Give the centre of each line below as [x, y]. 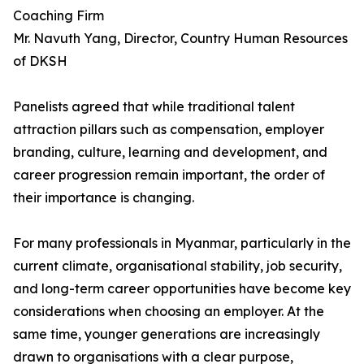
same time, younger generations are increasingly [167, 334]
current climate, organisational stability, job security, [178, 266]
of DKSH [40, 61]
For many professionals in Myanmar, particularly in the [182, 243]
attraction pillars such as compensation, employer [169, 129]
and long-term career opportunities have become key [182, 288]
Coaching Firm [58, 15]
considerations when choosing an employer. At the [169, 311]
